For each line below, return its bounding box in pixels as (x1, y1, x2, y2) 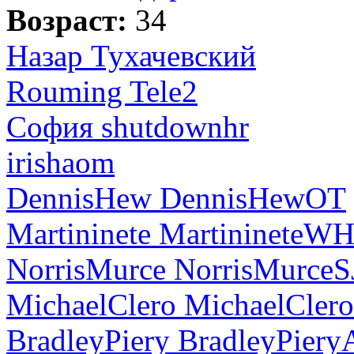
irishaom (6, 145, 115, 179)
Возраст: (6, 2, 135, 37)
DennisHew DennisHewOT (6, 180, 346, 215)
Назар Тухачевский (6, 38, 256, 73)
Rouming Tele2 (6, 73, 198, 108)
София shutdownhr (6, 109, 249, 144)
